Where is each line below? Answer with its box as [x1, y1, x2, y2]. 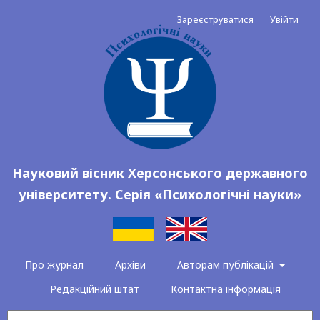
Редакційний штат [49, 282, 139, 296]
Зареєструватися [177, 13, 254, 26]
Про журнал [25, 258, 84, 272]
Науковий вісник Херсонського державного [12, 164, 308, 182]
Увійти [270, 13, 299, 26]
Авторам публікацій [177, 258, 277, 272]
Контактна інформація [170, 282, 281, 296]
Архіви [115, 258, 146, 272]
